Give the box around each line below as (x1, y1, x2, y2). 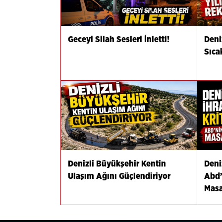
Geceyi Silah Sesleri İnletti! (67, 35, 169, 44)
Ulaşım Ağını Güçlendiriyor (67, 171, 170, 180)
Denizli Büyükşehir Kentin (67, 159, 166, 168)
